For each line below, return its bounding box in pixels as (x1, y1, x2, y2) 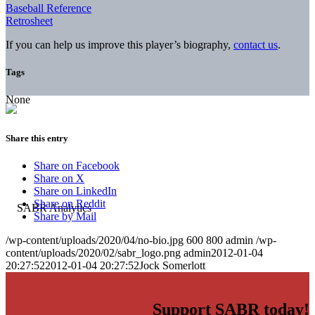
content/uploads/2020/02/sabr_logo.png (6, 247, 181, 259)
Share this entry (6, 133, 68, 144)
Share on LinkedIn (34, 185, 117, 198)
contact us (233, 38, 278, 51)
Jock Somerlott (139, 259, 205, 272)
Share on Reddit (34, 198, 105, 210)
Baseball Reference (6, 1, 91, 14)
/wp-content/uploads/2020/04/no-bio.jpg (6, 234, 184, 247)
